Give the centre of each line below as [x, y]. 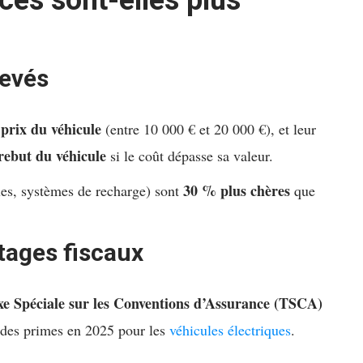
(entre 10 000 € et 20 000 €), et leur [209, 129]
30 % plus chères [237, 191]
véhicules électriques [231, 330]
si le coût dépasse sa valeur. [190, 156]
